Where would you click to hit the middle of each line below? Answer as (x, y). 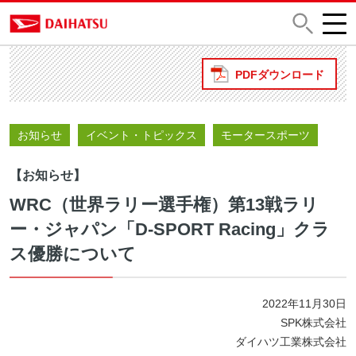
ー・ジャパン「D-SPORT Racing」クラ (170, 230)
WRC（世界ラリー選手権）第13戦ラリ (164, 205)
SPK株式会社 (313, 323)
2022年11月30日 (304, 304)
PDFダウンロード (280, 75)
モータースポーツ (265, 135)
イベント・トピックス (141, 135)
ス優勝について (73, 254)
